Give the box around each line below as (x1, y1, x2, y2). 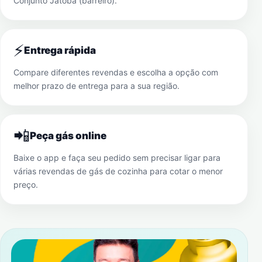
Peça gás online (30, 130, 106, 142)
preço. (13, 180, 38, 189)
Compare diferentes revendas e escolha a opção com (13, 67, 218, 77)
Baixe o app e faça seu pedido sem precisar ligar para (13, 153, 220, 163)
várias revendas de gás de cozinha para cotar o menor (13, 166, 223, 176)
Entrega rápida (24, 44, 96, 56)
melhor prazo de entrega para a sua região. (13, 81, 180, 91)
